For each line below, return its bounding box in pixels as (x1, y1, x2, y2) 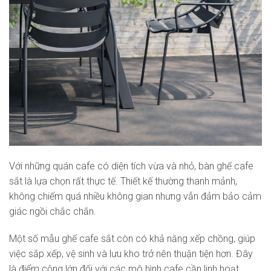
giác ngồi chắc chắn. (9, 205, 96, 217)
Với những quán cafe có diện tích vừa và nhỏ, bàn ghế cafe (9, 160, 253, 172)
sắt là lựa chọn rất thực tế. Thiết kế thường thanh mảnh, (9, 175, 237, 187)
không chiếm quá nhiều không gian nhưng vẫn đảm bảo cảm (9, 190, 261, 202)
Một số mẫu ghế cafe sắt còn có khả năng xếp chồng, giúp (9, 233, 255, 245)
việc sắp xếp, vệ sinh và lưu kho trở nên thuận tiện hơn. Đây (9, 248, 253, 260)
